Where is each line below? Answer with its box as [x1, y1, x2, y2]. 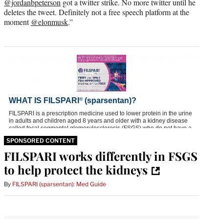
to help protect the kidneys [4, 161, 148, 177]
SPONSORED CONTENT [6, 136, 75, 144]
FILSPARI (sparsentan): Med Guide [12, 180, 106, 188]
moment [4, 16, 31, 27]
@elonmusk [31, 16, 68, 27]
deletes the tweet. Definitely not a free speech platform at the [4, 6, 189, 17]
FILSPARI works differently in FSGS [4, 148, 197, 164]
